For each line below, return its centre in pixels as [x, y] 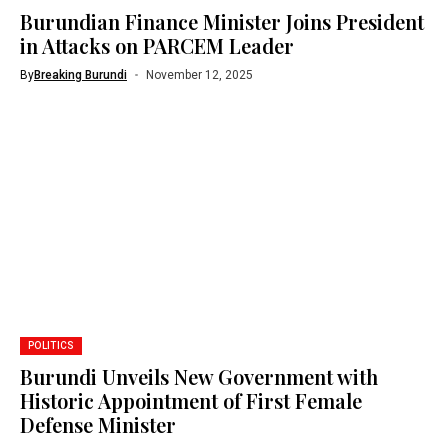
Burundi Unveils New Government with [199, 376]
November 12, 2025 [199, 75]
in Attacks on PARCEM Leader [157, 45]
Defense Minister [98, 424]
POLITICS [51, 345]
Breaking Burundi [80, 75]
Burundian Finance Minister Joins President [222, 21]
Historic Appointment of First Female [191, 400]
